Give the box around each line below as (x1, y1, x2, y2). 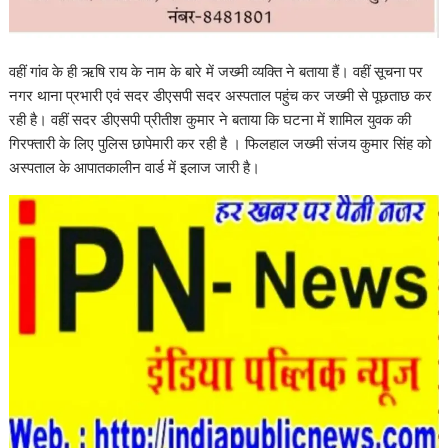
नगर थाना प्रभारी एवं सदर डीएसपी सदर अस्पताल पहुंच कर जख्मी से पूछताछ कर (9, 84, 433, 105)
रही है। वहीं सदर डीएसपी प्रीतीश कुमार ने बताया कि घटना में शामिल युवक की (9, 108, 412, 129)
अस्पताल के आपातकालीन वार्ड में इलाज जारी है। (9, 156, 261, 177)
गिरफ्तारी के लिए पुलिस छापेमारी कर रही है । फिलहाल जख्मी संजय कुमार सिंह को (9, 132, 432, 153)
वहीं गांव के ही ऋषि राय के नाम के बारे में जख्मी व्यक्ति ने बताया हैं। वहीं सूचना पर (9, 60, 424, 81)
